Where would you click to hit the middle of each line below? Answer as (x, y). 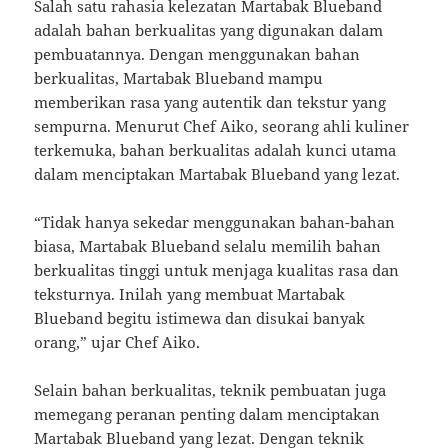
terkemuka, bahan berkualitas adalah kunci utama (215, 150)
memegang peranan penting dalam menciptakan (207, 414)
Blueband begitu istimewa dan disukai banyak (200, 318)
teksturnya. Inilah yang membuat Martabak (190, 294)
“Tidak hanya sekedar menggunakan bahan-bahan (215, 222)
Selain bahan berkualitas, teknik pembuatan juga (210, 390)
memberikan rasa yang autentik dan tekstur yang (210, 102)
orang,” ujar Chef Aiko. (117, 342)
